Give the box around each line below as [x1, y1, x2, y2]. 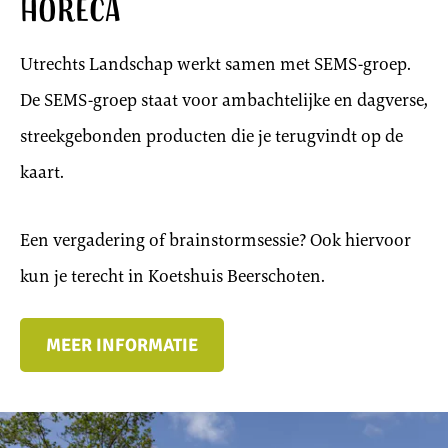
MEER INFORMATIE [46, 334, 198, 357]
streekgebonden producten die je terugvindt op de [20, 124, 403, 149]
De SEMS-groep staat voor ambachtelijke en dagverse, [20, 88, 428, 113]
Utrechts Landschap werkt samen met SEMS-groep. [20, 52, 411, 77]
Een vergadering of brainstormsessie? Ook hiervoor [20, 228, 411, 253]
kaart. [20, 160, 64, 185]
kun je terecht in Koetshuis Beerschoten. [20, 264, 325, 289]
